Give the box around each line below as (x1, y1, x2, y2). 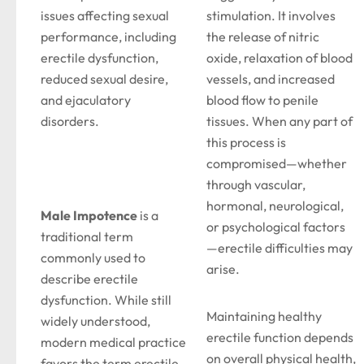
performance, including (41, 28, 176, 45)
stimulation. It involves (206, 7, 336, 24)
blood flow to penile (206, 92, 318, 108)
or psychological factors (206, 219, 345, 235)
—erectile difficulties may (206, 240, 353, 256)
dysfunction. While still (41, 292, 171, 308)
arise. (206, 261, 240, 277)
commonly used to (41, 249, 145, 266)
